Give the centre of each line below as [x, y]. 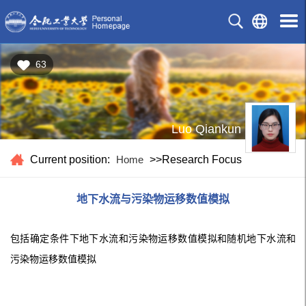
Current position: [70, 159]
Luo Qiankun [206, 129]
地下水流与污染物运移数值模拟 [153, 199]
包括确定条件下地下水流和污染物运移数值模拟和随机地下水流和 [153, 238]
